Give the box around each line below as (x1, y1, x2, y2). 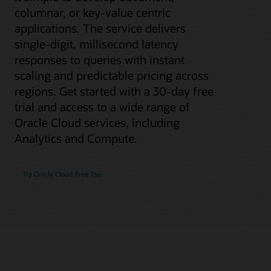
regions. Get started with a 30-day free (15, 83, 214, 99)
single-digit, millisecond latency (15, 36, 178, 52)
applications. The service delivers (15, 21, 186, 36)
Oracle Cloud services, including (15, 115, 180, 131)
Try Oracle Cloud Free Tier (22, 169, 102, 179)
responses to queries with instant (15, 52, 184, 68)
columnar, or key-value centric (15, 5, 171, 21)
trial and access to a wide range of (15, 99, 190, 115)
